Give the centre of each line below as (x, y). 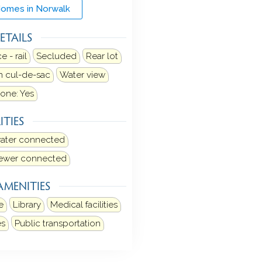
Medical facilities (84, 204)
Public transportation (58, 223)
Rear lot (102, 56)
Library (27, 204)
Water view (82, 75)
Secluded (56, 56)
